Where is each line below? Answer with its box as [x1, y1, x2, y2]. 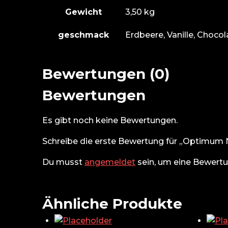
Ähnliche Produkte [42, 195, 182, 213]
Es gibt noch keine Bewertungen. [42, 116, 178, 126]
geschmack [58, 30, 109, 40]
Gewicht [65, 7, 102, 17]
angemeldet [84, 157, 135, 167]
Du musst [42, 157, 84, 167]
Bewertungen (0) [42, 65, 169, 83]
